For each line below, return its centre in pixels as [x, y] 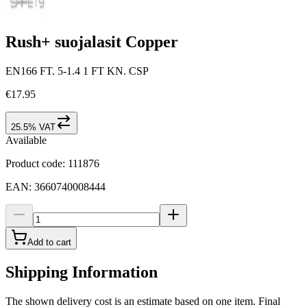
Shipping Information [82, 272]
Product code [34, 163]
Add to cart [49, 242]
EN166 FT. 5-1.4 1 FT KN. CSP [77, 71]
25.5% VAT [33, 127]
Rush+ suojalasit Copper [92, 41]
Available [26, 140]
